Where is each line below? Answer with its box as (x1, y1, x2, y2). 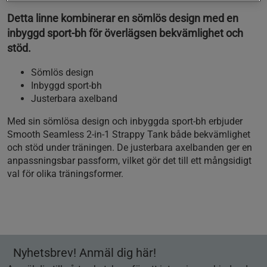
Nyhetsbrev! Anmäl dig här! (13, 246, 156, 260)
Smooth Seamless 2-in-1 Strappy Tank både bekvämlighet (7, 129, 250, 141)
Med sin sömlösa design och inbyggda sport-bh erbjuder (7, 116, 243, 128)
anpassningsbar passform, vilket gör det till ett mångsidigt (7, 155, 252, 167)
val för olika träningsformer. (7, 168, 123, 180)
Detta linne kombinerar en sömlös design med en (7, 12, 238, 25)
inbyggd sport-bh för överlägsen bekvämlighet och (7, 27, 243, 40)
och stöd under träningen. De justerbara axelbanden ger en (7, 142, 252, 154)
